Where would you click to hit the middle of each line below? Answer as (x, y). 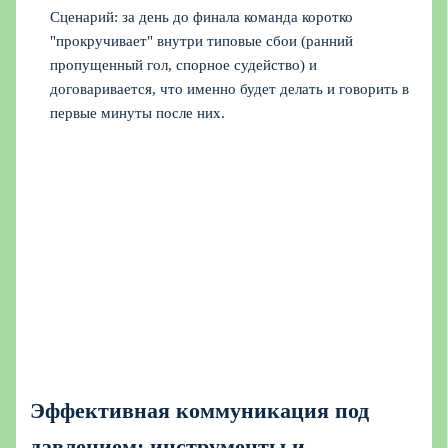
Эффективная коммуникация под (200, 410)
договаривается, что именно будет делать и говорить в (230, 88)
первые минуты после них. (138, 112)
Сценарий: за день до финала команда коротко (202, 16)
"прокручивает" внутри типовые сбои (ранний (202, 40)
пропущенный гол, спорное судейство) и (184, 64)
